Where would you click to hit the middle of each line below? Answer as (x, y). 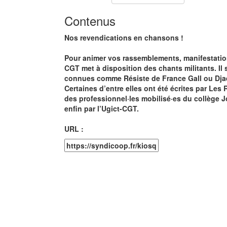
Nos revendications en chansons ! (124, 37)
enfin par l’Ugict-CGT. (102, 108)
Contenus (90, 21)
